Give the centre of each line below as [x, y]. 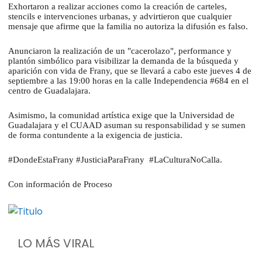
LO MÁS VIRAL [56, 244]
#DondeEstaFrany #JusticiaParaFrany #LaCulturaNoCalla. [116, 160]
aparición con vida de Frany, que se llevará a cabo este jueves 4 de [130, 71]
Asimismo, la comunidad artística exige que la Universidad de [121, 116]
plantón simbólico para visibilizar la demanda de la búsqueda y [123, 61]
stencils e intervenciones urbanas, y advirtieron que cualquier [120, 17]
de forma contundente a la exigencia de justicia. [96, 135]
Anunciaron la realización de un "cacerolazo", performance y [120, 51]
